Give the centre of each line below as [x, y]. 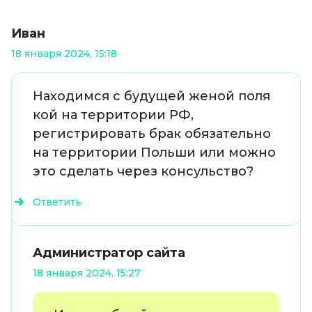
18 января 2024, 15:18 [64, 54]
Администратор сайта [109, 253]
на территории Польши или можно [154, 153]
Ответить [57, 202]
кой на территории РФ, [113, 115]
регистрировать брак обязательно [152, 134]
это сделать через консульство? [143, 172]
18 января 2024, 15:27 [87, 273]
